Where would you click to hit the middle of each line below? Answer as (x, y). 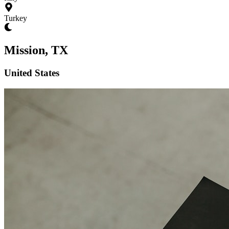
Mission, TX (36, 50)
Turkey (16, 18)
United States (32, 73)
